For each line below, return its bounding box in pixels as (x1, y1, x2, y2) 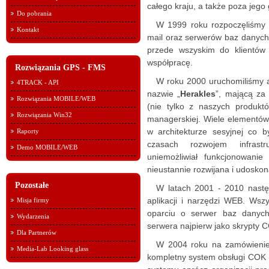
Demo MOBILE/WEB (17, 144, 77, 151)
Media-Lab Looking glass (17, 245, 88, 252)
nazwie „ (147, 89, 181, 98)
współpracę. (147, 58, 193, 67)
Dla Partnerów (17, 229, 56, 236)
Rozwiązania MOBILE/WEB (17, 95, 95, 102)
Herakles (180, 89, 216, 98)
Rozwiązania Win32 (17, 111, 72, 118)
